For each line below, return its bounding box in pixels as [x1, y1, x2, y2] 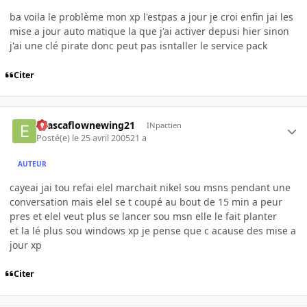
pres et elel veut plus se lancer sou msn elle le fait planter [10, 209, 277, 223]
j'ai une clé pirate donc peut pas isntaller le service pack [10, 38, 267, 52]
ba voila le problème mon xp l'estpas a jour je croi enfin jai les [10, 10, 293, 23]
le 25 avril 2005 [72, 132, 131, 144]
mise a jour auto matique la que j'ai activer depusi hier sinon [10, 24, 289, 38]
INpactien [146, 120, 182, 131]
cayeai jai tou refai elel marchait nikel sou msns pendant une [10, 180, 291, 194]
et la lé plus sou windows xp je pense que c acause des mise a [10, 223, 296, 237]
